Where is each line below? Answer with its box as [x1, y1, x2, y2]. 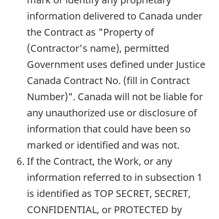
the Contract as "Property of [27, 25, 154, 39]
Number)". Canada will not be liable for [27, 90, 203, 104]
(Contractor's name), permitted [27, 42, 169, 55]
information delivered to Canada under [27, 9, 202, 23]
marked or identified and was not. [27, 138, 179, 152]
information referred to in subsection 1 [27, 171, 202, 184]
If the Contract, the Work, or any [27, 154, 172, 168]
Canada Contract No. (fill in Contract [27, 74, 190, 88]
